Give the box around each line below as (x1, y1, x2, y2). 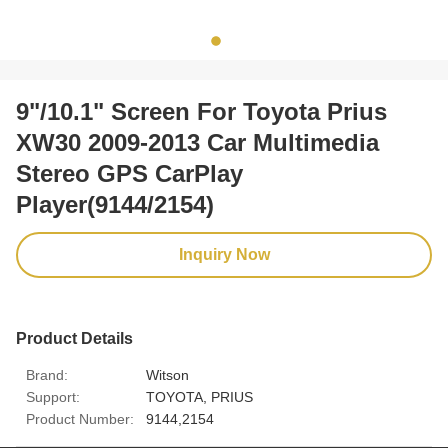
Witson (146, 367, 189, 383)
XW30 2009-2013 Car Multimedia (16, 129, 379, 156)
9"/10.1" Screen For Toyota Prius (16, 98, 387, 125)
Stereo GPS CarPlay (16, 160, 243, 187)
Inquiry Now (178, 246, 270, 263)
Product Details (16, 330, 133, 347)
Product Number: (26, 411, 134, 427)
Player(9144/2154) (16, 191, 214, 218)
